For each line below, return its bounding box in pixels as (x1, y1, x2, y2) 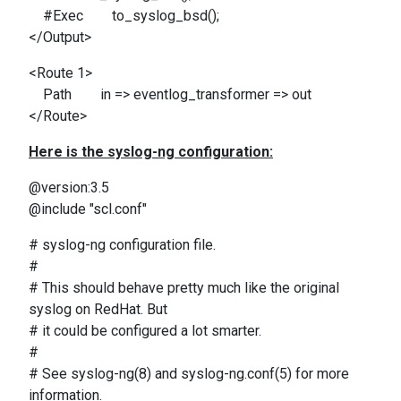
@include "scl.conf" (29, 200, 147, 218)
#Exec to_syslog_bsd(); (29, 7, 219, 24)
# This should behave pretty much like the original (29, 279, 339, 296)
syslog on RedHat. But (29, 301, 167, 318)
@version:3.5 (29, 179, 109, 196)
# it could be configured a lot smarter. (29, 322, 261, 339)
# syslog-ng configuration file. (29, 236, 216, 253)
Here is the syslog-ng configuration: (29, 143, 273, 160)
